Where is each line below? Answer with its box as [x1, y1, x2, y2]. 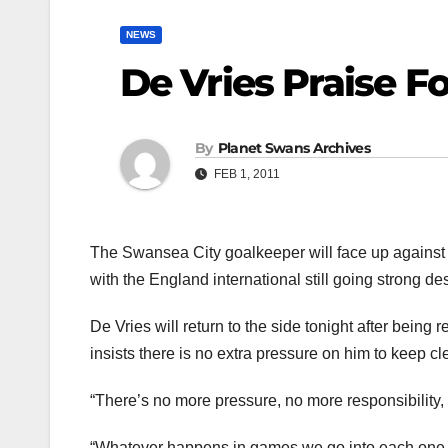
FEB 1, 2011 [211, 167, 280, 182]
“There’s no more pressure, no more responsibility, [90, 392, 444, 410]
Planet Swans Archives [217, 139, 370, 158]
